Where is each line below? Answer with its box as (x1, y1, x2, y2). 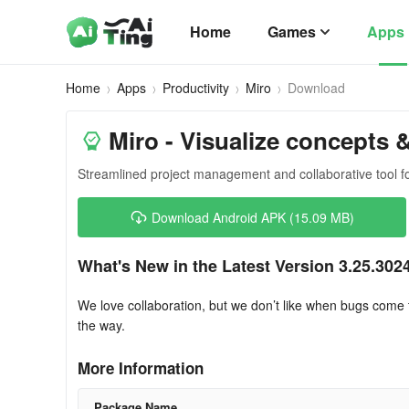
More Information (78, 357, 204, 379)
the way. (78, 316, 125, 334)
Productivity (163, 79, 229, 97)
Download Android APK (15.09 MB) (152, 208, 354, 226)
